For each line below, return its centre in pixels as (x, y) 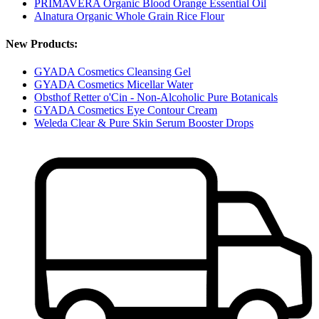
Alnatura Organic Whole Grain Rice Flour (129, 16)
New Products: (42, 44)
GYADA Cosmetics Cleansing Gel (113, 72)
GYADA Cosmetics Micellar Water (114, 85)
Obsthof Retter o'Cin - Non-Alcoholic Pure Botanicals (156, 98)
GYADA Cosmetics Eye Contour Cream (126, 110)
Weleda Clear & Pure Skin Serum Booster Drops (144, 123)
